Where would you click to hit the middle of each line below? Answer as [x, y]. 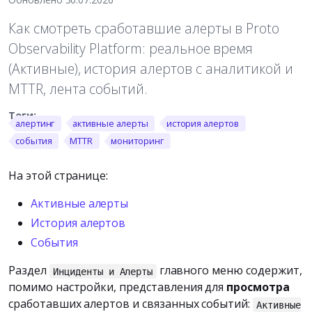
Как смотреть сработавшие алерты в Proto [144, 28]
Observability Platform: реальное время [131, 48]
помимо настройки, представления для [118, 287]
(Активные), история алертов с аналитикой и [151, 68]
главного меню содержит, [229, 271]
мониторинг [137, 140]
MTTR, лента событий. [78, 88]
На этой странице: [58, 176]
